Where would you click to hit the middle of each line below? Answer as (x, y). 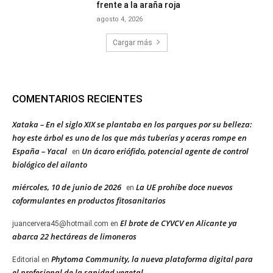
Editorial (26, 259)
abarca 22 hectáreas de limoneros (74, 236)
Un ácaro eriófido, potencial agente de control (165, 151)
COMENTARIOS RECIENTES (77, 98)
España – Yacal (40, 151)
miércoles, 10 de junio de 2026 (67, 187)
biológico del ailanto (50, 164)
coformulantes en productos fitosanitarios (89, 200)
